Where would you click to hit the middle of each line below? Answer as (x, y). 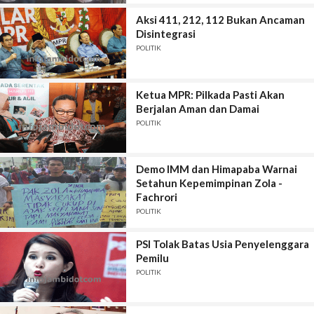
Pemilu (152, 258)
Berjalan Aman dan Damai (197, 108)
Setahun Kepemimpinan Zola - (209, 183)
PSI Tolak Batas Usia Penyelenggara (222, 244)
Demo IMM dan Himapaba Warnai (216, 169)
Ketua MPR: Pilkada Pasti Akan (210, 94)
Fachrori (156, 197)
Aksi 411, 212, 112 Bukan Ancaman (220, 20)
